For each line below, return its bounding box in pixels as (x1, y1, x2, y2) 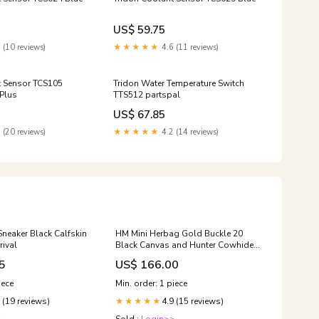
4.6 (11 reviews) (159, 42, 219, 53)
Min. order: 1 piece (115, 278, 187, 289)
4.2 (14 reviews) (159, 127, 219, 137)
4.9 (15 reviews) (162, 296, 224, 307)
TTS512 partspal (113, 89, 180, 100)
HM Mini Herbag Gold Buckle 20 (115, 228, 243, 239)
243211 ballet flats (115, 251, 192, 262)
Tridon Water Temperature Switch (113, 78, 244, 89)
